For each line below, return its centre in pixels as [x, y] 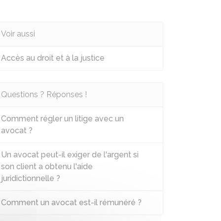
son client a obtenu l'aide [47, 166]
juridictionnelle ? [31, 178]
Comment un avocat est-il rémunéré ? [71, 203]
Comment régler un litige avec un [62, 119]
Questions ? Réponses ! [44, 94]
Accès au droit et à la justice [53, 58]
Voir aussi [18, 34]
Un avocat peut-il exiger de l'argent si [70, 155]
